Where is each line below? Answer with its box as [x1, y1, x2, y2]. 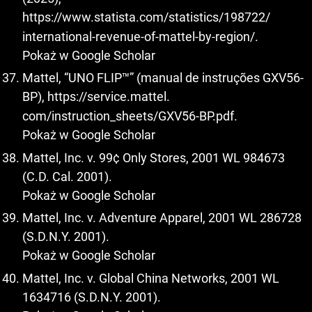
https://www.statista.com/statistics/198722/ [22, 9, 270, 24]
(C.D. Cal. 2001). [22, 169, 112, 184]
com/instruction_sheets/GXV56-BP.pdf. [22, 109, 237, 124]
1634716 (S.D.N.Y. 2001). [22, 289, 161, 304]
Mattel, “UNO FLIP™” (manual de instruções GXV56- [22, 70, 304, 86]
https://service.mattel [47, 89, 166, 104]
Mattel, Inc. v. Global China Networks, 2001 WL [22, 270, 279, 286]
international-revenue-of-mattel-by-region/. [22, 29, 258, 44]
